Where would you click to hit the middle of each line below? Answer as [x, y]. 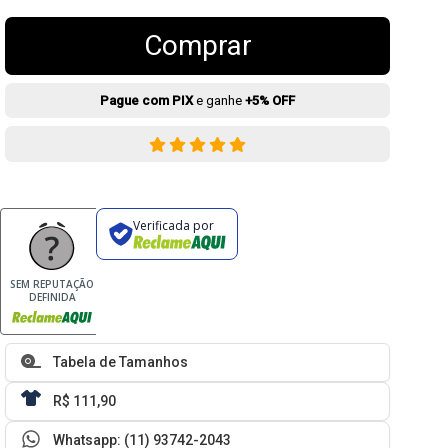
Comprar [197, 45]
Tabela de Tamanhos [121, 362]
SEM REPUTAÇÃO [52, 284]
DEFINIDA [52, 297]
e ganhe [219, 100]
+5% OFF [270, 100]
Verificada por [173, 225]
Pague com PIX [147, 100]
